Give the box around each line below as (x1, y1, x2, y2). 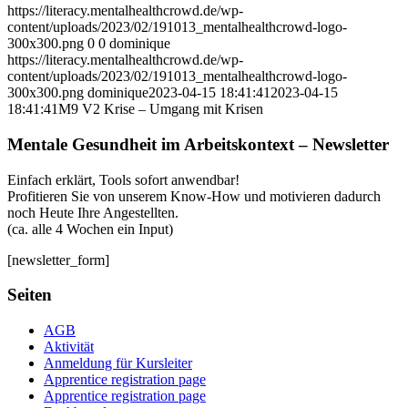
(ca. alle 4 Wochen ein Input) (7, 220, 173, 237)
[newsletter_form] (7, 251, 109, 268)
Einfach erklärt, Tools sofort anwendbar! (7, 171, 240, 188)
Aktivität (44, 339, 94, 355)
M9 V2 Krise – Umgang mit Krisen (58, 101, 263, 117)
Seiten (7, 285, 52, 305)
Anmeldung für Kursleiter (44, 355, 192, 372)
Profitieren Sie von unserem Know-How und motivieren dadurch (7, 188, 381, 204)
